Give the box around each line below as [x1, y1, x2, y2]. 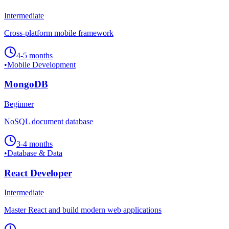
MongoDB [4, 79, 48, 90]
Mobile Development [7, 60, 76, 69]
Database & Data [7, 149, 62, 157]
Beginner [4, 100, 34, 108]
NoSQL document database [4, 117, 93, 126]
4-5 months [16, 51, 53, 60]
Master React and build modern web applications [4, 205, 162, 215]
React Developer [4, 167, 72, 178]
